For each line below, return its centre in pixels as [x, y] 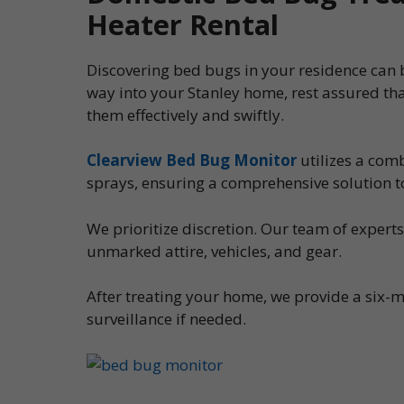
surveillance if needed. [166, 319]
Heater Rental [183, 24]
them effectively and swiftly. [185, 115]
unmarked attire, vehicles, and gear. [214, 251]
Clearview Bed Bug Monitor [192, 160]
